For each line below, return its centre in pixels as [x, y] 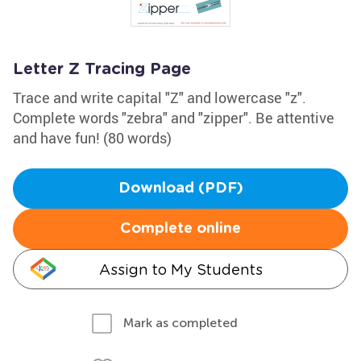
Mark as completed [180, 323]
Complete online [180, 229]
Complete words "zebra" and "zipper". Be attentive [174, 118]
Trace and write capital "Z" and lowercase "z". [160, 98]
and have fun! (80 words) [92, 138]
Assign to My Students [180, 270]
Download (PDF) [180, 189]
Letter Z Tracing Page [102, 69]
